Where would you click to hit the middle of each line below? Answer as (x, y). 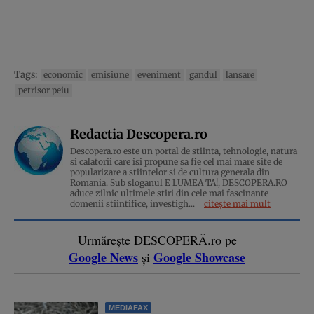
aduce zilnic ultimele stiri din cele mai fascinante (169, 193)
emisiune (110, 74)
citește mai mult (237, 203)
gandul (203, 74)
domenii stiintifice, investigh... (134, 203)
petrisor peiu (44, 90)
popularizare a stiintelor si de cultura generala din (170, 172)
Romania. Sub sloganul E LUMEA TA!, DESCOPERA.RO (179, 182)
